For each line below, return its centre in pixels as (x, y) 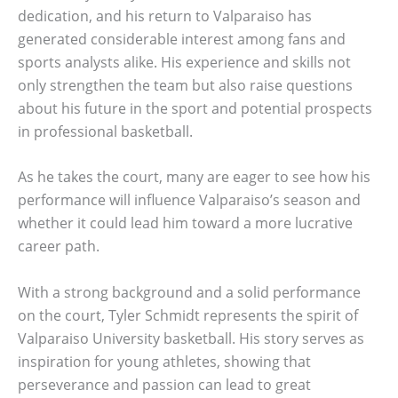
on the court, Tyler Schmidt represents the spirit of (188, 315)
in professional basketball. (105, 131)
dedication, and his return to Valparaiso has (165, 16)
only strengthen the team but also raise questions (185, 85)
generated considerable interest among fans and (182, 39)
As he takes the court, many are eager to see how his (194, 177)
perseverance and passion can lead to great (164, 384)
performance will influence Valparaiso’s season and (189, 200)
